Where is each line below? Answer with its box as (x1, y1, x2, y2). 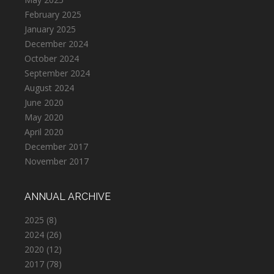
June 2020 (24, 97, 64, 109)
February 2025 (24, 9, 81, 21)
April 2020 (24, 126, 64, 138)
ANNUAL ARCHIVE (24, 191, 111, 203)
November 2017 (24, 155, 89, 168)
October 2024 (24, 53, 79, 65)
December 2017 (24, 141, 88, 153)
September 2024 (24, 67, 90, 80)
